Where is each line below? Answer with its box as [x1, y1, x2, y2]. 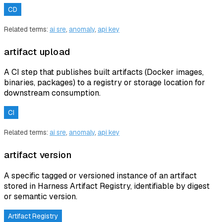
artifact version [4, 148, 71, 161]
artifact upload [4, 45, 70, 58]
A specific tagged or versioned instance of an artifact [4, 170, 197, 181]
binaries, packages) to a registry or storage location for [4, 77, 205, 88]
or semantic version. [4, 191, 77, 202]
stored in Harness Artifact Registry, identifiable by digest [4, 180, 210, 191]
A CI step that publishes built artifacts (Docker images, [4, 67, 204, 78]
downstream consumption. [4, 88, 101, 99]
